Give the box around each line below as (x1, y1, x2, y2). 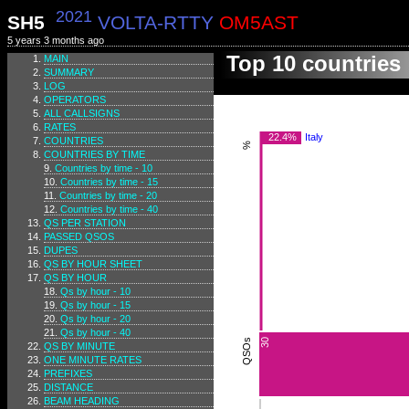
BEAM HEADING (44, 395, 120, 406)
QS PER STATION (44, 217, 126, 228)
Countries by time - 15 (60, 176, 158, 187)
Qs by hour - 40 (60, 327, 131, 338)
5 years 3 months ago (7, 35, 104, 47)
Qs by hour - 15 (60, 299, 131, 310)
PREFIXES (44, 368, 92, 379)
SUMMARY (44, 67, 94, 78)
